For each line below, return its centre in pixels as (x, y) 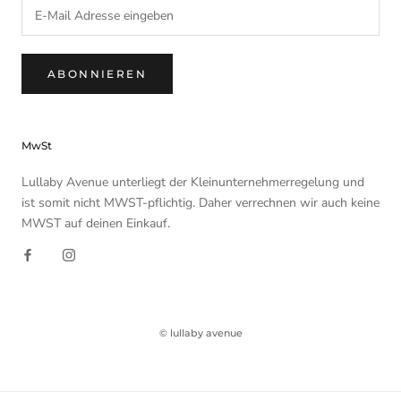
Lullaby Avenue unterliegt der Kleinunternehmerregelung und (193, 182)
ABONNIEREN (97, 73)
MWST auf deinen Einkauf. (96, 223)
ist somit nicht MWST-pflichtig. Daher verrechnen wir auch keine (200, 202)
